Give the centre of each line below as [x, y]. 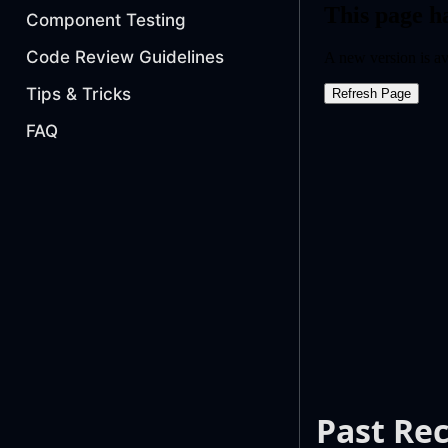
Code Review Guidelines [125, 57]
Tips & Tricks [78, 94]
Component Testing [106, 20]
